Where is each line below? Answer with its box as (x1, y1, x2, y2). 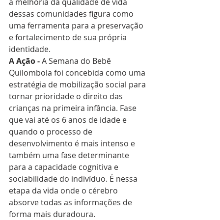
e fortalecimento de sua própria (9, 32, 129, 43)
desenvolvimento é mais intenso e (9, 138, 137, 149)
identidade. (9, 44, 51, 55)
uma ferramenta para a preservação (9, 20, 145, 31)
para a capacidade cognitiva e (9, 162, 120, 173)
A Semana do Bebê (42, 55, 113, 67)
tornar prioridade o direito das (9, 91, 125, 102)
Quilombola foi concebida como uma (9, 67, 147, 79)
